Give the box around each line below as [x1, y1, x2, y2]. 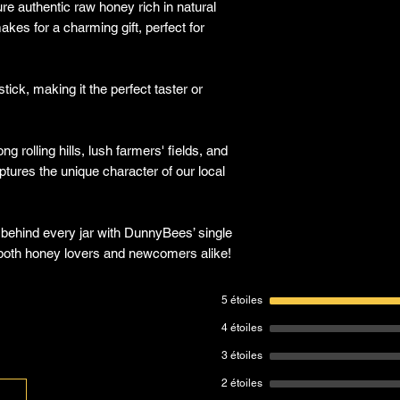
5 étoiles [221, 294, 262, 306]
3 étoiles [221, 349, 262, 362]
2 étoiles [221, 377, 262, 389]
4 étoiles [221, 321, 262, 334]
